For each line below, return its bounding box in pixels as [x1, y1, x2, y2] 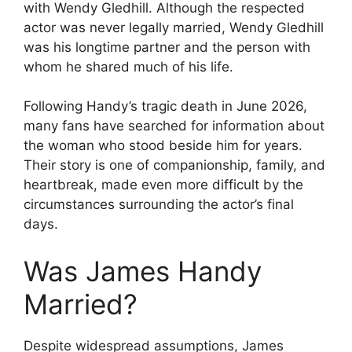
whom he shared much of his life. [24, 58, 233, 75]
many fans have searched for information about [24, 118, 324, 134]
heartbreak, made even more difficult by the [24, 177, 303, 193]
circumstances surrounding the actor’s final [24, 196, 294, 213]
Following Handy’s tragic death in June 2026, [24, 98, 307, 115]
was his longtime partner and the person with [24, 38, 310, 55]
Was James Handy [24, 254, 262, 288]
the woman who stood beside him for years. [24, 137, 302, 154]
